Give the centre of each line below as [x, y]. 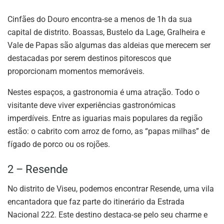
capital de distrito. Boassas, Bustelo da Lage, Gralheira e [106, 32]
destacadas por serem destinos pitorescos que [89, 58]
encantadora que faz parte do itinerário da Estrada [96, 201]
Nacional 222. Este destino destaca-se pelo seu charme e [107, 214]
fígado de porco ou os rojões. [59, 144]
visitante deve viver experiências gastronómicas [91, 105]
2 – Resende [38, 169]
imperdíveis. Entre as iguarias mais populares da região [105, 118]
